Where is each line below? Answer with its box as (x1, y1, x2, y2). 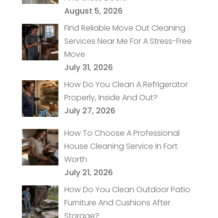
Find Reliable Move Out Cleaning (64, 22, 185, 34)
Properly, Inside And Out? (64, 92, 158, 104)
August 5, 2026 (64, 5, 123, 17)
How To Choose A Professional (64, 127, 180, 139)
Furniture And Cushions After (64, 197, 170, 208)
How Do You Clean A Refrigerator (64, 79, 188, 91)
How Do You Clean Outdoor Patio (64, 183, 190, 195)
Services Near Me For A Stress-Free (64, 36, 192, 47)
